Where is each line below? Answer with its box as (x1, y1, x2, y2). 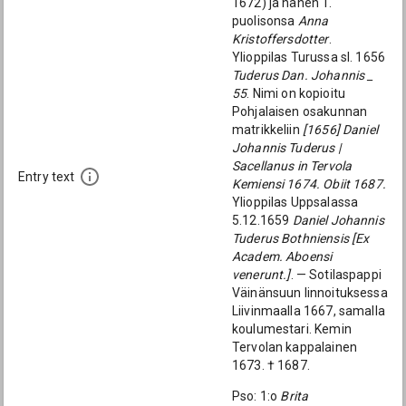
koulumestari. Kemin (232, 322, 352, 336)
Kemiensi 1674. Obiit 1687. (232, 177, 386, 191)
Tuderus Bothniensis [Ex (232, 231, 370, 246)
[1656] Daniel (302, 122, 378, 137)
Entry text (18, 169, 75, 185)
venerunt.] (232, 267, 291, 282)
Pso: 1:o (232, 389, 281, 403)
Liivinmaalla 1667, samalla (232, 304, 385, 318)
